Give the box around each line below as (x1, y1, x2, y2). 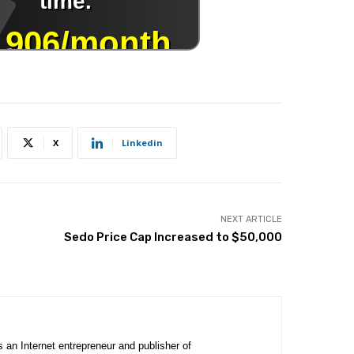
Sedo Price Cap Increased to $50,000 (63, 230, 282, 244)
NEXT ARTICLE (220, 214, 282, 224)
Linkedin (122, 137, 163, 149)
